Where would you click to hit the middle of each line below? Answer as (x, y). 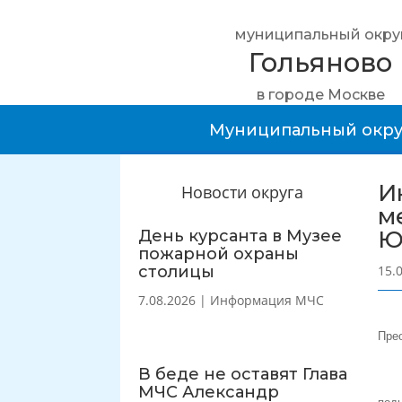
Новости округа (242, 192)
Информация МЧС (267, 300)
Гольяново (321, 62)
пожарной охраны (219, 253)
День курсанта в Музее (240, 236)
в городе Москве (320, 95)
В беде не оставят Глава (243, 374)
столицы (177, 271)
